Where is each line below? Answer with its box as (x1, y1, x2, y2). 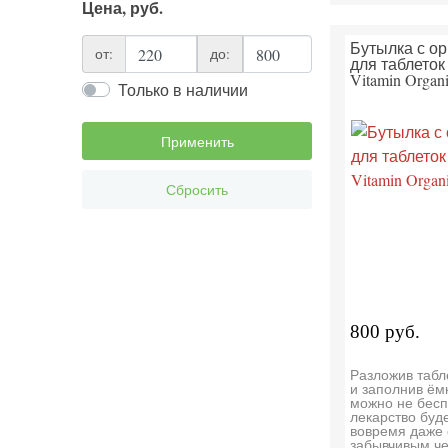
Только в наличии (118, 79, 248, 101)
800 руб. (349, 321, 420, 343)
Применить (160, 131, 234, 151)
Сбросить (166, 179, 228, 199)
